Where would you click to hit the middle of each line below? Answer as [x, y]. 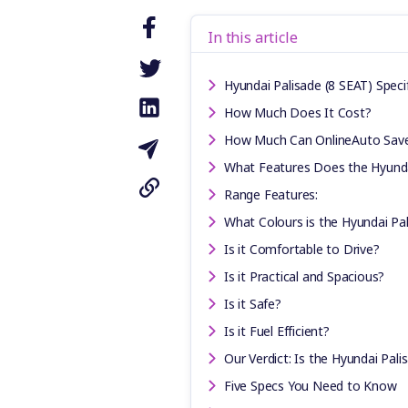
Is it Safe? [253, 303]
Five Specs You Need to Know [311, 385]
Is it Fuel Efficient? [277, 331]
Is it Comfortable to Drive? [302, 249]
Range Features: [271, 194]
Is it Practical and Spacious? [305, 276]
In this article [253, 37]
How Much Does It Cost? [298, 112]
